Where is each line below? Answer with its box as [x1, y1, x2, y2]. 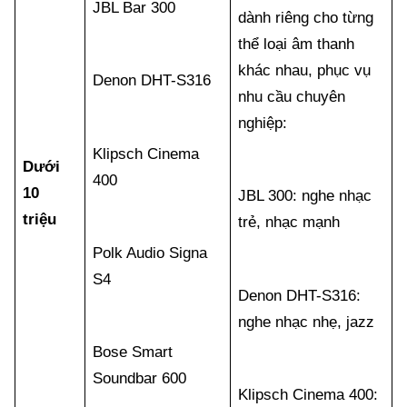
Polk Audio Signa [93, 244, 208, 263]
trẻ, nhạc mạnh [238, 213, 341, 232]
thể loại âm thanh [238, 35, 355, 53]
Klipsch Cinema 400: [238, 386, 379, 404]
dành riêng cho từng [238, 8, 374, 26]
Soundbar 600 [93, 370, 187, 388]
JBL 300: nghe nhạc [238, 187, 372, 205]
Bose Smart [93, 343, 174, 362]
